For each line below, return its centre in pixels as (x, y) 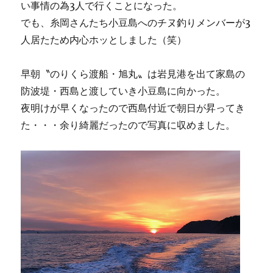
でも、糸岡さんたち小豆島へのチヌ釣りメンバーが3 (136, 23)
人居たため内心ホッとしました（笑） (104, 40)
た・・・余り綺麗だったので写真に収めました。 (128, 125)
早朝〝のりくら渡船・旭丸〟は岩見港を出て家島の (133, 74)
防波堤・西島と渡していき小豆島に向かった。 (123, 91)
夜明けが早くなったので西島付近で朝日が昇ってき (133, 108)
